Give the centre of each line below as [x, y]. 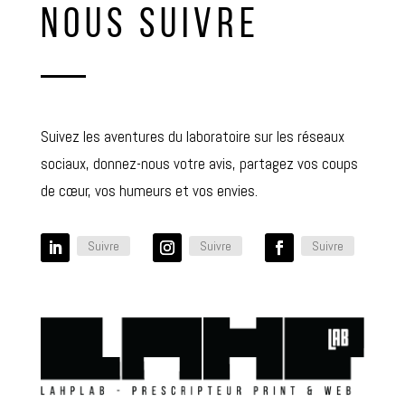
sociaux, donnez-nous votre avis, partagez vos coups [199, 164]
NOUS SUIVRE [150, 27]
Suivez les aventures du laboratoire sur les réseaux [192, 137]
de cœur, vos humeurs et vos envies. [149, 191]
